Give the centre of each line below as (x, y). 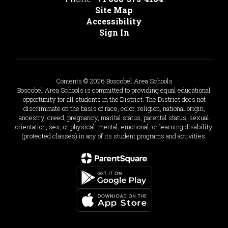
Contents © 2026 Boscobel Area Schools (114, 81)
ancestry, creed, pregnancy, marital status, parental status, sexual (114, 118)
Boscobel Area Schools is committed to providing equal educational (114, 90)
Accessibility (114, 21)
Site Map (114, 10)
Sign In (114, 32)
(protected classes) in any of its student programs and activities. (114, 136)
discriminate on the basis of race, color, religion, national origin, (114, 108)
